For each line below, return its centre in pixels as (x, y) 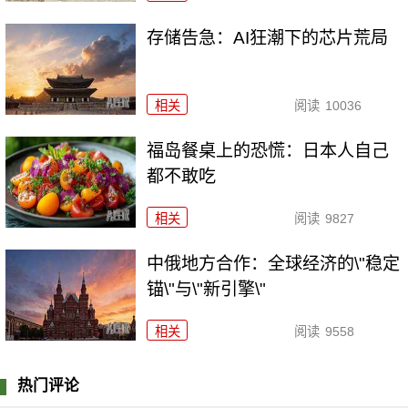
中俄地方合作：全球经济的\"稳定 (274, 263)
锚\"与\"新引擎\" (207, 289)
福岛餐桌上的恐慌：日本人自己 (268, 151)
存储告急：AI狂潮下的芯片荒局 (268, 38)
